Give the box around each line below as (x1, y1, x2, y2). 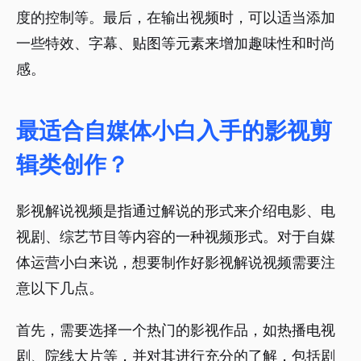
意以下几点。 (16, 280, 103, 297)
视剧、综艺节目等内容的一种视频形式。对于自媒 (16, 228, 335, 246)
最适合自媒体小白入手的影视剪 (16, 118, 332, 145)
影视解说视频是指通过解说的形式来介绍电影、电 (16, 202, 335, 220)
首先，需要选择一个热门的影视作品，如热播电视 (16, 322, 335, 339)
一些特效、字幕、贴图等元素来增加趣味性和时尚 (16, 35, 335, 52)
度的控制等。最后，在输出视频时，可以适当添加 (16, 9, 335, 27)
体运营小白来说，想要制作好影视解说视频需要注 (16, 254, 335, 272)
